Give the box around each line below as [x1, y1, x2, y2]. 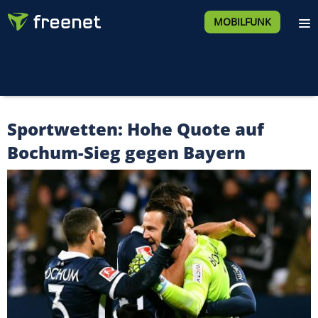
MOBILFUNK [213, 15, 271, 28]
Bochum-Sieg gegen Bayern [7, 141, 246, 164]
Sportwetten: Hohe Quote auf [7, 117, 264, 141]
